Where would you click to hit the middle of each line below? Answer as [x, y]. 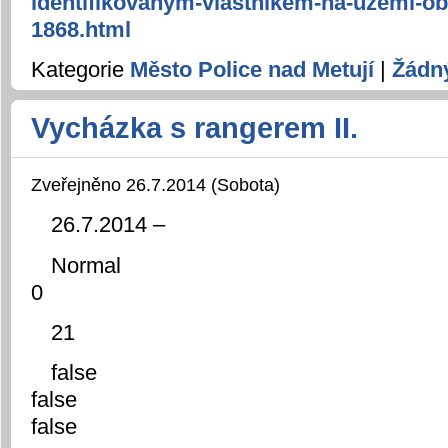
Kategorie [80, 70]
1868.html [81, 30]
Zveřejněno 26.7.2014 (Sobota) [155, 185]
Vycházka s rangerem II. [194, 128]
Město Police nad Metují [252, 70]
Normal [86, 265]
